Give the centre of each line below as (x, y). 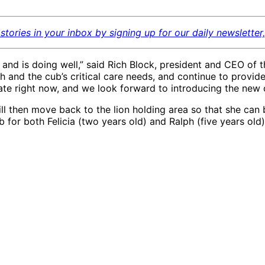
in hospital (48, 218)
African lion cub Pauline (77, 194)
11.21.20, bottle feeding (76, 206)
